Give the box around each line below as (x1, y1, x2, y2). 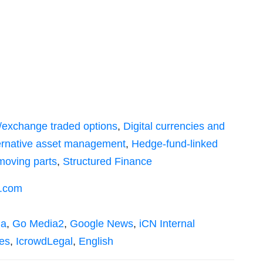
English (79, 235, 113, 248)
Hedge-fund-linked (131, 138, 218, 150)
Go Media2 (12, 218, 64, 230)
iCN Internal (139, 218, 195, 230)
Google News (70, 218, 133, 230)
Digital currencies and (123, 120, 225, 133)
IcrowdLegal (16, 235, 73, 248)
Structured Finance (63, 156, 152, 168)
